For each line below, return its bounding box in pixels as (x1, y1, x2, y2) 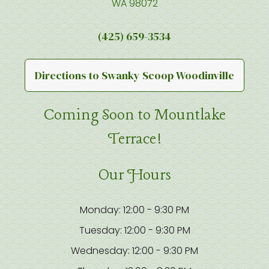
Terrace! (107, 130, 162, 150)
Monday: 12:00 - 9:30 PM (80, 203, 189, 217)
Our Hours (98, 166, 171, 186)
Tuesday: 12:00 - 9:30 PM (79, 223, 190, 238)
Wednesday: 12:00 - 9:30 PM (71, 244, 198, 258)
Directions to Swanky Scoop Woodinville (35, 68, 234, 83)
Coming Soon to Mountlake (43, 106, 226, 126)
